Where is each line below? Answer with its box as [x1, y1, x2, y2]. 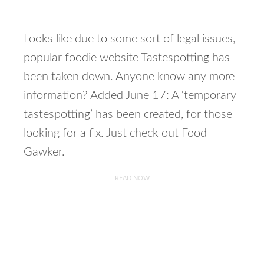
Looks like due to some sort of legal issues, [24, 33, 235, 45]
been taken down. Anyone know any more [24, 71, 235, 82]
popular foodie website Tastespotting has [24, 52, 230, 64]
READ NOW [114, 175, 150, 181]
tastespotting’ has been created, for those [24, 108, 232, 120]
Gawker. [24, 146, 65, 158]
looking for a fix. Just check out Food [24, 127, 207, 139]
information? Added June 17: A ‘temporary [24, 90, 236, 101]
